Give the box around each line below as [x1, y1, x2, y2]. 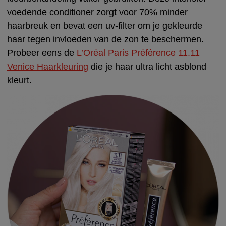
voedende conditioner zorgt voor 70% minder [7, 7, 188, 18]
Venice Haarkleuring [7, 62, 88, 72]
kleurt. [7, 75, 32, 86]
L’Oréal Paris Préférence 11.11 [77, 48, 200, 59]
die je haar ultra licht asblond [88, 62, 206, 72]
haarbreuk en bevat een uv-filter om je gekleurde [7, 21, 202, 31]
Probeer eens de [7, 48, 77, 59]
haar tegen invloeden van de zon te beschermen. [7, 34, 204, 45]
